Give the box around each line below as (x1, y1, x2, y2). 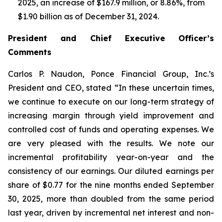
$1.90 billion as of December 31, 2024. (18, 11, 159, 21)
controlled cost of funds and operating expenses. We (8, 124, 214, 134)
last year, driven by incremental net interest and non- (8, 208, 214, 218)
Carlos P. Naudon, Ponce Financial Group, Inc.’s (8, 69, 214, 79)
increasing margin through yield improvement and (8, 111, 214, 120)
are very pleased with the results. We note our (8, 138, 214, 148)
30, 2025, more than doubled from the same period (8, 194, 214, 204)
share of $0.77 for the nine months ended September (8, 180, 214, 190)
